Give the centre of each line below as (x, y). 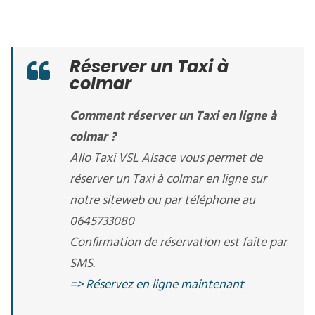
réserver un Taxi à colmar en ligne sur (168, 180)
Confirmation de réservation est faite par (178, 243)
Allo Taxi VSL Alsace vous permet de (166, 159)
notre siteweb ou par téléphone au (162, 201)
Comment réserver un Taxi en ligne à (173, 116)
